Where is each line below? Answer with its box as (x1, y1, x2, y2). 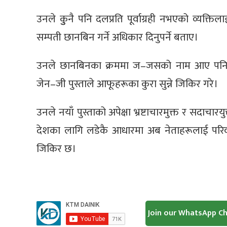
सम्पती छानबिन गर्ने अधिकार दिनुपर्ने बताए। (36, 28, 198, 46)
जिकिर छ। (36, 139, 76, 158)
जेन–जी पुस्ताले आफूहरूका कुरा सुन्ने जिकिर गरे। (36, 74, 218, 93)
